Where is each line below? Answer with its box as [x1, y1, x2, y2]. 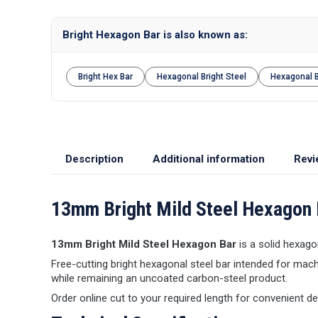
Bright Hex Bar [78, 72, 133, 82]
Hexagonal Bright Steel [157, 72, 246, 82]
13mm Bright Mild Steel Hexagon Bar [51, 238, 236, 251]
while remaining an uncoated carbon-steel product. [51, 272, 287, 285]
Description [65, 153, 124, 165]
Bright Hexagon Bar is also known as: [62, 28, 248, 41]
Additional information [153, 153, 265, 165]
